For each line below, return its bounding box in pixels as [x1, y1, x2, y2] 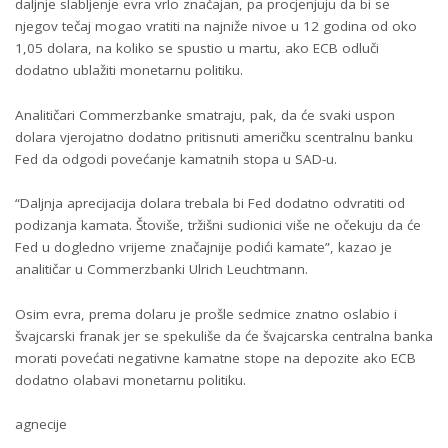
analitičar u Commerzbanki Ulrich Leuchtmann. [15, 260, 308, 278]
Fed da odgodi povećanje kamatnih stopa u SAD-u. [15, 149, 337, 168]
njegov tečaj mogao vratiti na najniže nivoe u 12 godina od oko [15, 17, 417, 35]
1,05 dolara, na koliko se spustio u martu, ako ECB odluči [15, 39, 379, 57]
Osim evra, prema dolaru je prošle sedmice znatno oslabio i [15, 304, 397, 323]
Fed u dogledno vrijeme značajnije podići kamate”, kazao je [15, 238, 392, 256]
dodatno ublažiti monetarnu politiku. [15, 61, 243, 79]
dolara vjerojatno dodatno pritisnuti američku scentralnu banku [15, 127, 413, 146]
